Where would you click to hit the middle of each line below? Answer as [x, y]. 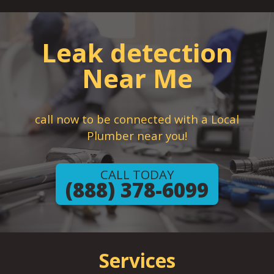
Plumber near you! [137, 135]
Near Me [137, 78]
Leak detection [137, 52]
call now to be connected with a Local [137, 119]
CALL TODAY [137, 174]
